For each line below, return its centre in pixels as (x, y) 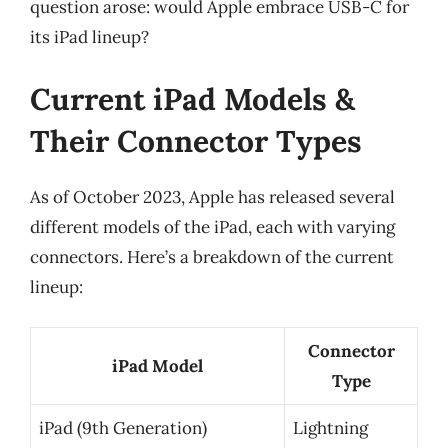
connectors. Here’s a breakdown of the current (212, 256)
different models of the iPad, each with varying (212, 226)
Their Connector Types (196, 140)
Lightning (330, 428)
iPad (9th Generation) (123, 428)
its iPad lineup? (89, 37)
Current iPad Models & (192, 98)
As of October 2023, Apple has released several (212, 196)
